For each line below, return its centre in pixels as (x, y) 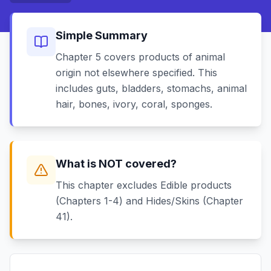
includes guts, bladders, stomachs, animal (151, 88)
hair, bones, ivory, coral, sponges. (134, 104)
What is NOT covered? (116, 164)
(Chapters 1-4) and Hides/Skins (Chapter (149, 201)
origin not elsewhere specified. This (136, 73)
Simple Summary (102, 35)
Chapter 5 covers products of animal (140, 57)
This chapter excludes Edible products (144, 185)
